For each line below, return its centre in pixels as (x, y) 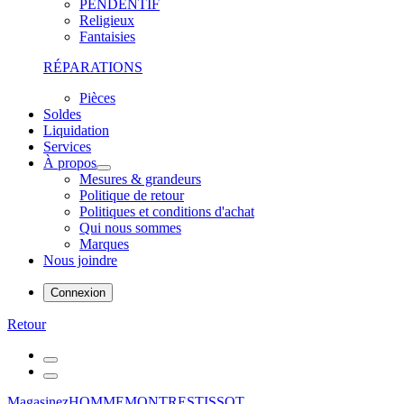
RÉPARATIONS (93, 67)
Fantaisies (107, 37)
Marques (104, 244)
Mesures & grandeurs (140, 179)
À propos (70, 163)
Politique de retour (132, 195)
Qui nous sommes (130, 228)
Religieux (107, 20)
